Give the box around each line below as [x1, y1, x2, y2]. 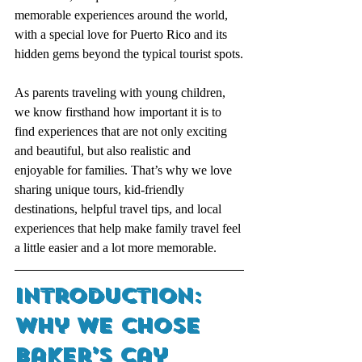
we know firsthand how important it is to [15, 104, 225, 119]
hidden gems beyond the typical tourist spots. [15, 46, 243, 61]
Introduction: [15, 282, 208, 309]
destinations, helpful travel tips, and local [15, 201, 225, 216]
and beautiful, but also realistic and [15, 143, 194, 158]
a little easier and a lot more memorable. [15, 240, 217, 255]
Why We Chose [15, 312, 208, 339]
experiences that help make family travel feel [15, 221, 244, 235]
